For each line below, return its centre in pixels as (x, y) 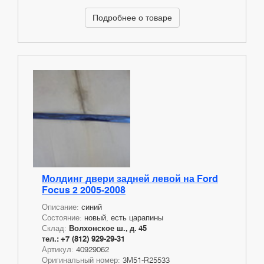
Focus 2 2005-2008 (84, 190)
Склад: (55, 228)
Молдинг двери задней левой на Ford (130, 179)
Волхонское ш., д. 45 (108, 228)
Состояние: (63, 217)
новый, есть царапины (124, 217)
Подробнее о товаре (132, 17)
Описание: (62, 207)
